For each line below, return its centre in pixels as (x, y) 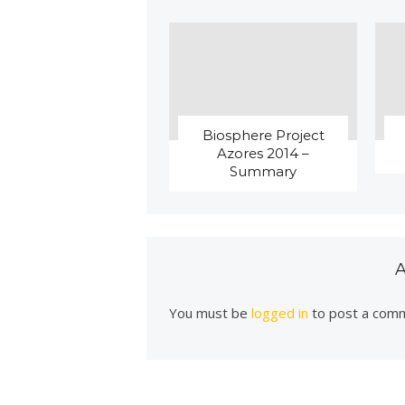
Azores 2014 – (264, 153)
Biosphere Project (263, 135)
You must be (211, 312)
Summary (264, 171)
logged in (280, 312)
